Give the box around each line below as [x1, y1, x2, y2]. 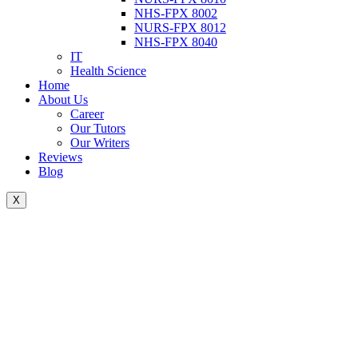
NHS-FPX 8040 [134, 35, 217, 49]
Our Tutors [70, 121, 125, 135]
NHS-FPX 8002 [134, 6, 217, 20]
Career [70, 107, 104, 121]
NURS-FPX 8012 [134, 21, 226, 34]
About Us [38, 93, 88, 106]
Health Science [70, 64, 146, 78]
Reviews [38, 150, 82, 164]
